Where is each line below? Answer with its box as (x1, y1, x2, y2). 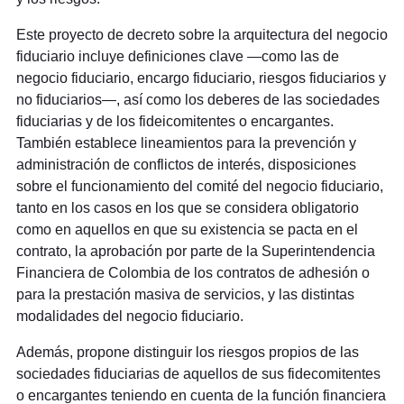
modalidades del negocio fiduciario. (15, 308, 243, 325)
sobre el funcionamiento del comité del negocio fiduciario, (15, 179, 383, 195)
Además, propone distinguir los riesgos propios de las (15, 344, 359, 361)
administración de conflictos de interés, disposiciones (15, 157, 356, 173)
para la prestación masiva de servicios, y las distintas (15, 287, 354, 303)
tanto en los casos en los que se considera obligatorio (15, 200, 359, 216)
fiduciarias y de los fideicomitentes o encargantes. (15, 114, 334, 130)
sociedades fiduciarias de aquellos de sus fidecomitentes (15, 366, 381, 382)
